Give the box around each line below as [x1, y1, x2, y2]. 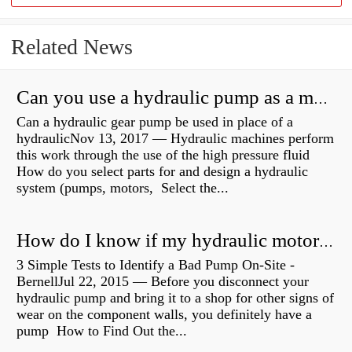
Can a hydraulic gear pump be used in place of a [16, 114, 293, 130]
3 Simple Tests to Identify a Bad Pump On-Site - [16, 257, 295, 273]
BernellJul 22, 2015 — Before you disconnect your [16, 273, 309, 290]
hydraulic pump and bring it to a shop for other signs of [16, 290, 334, 306]
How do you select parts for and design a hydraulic [16, 163, 308, 180]
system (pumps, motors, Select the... [16, 180, 229, 196]
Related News [11, 35, 133, 60]
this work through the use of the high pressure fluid [16, 147, 310, 163]
